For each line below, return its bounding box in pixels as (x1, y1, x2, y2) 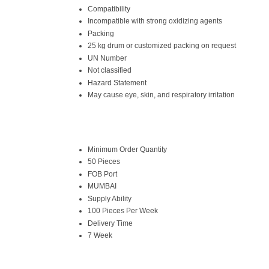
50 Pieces (88, 157, 120, 166)
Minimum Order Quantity (88, 145, 167, 154)
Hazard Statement (88, 78, 147, 87)
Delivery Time (88, 219, 133, 228)
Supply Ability (88, 194, 131, 203)
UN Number (88, 53, 127, 62)
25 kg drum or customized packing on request (88, 41, 236, 50)
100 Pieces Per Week (88, 206, 158, 215)
